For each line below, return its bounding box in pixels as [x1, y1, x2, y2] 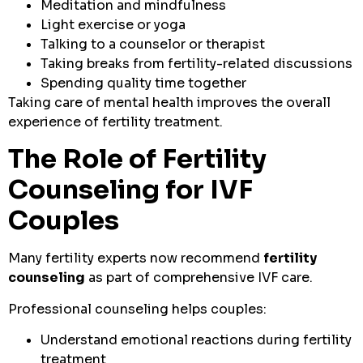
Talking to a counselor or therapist [41, 35, 265, 53]
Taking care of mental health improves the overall [8, 93, 331, 111]
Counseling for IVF [8, 173, 253, 207]
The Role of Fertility [8, 143, 267, 176]
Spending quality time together [41, 74, 246, 92]
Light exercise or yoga [41, 15, 186, 33]
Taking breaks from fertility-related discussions [41, 54, 352, 72]
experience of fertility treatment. [8, 113, 223, 130]
